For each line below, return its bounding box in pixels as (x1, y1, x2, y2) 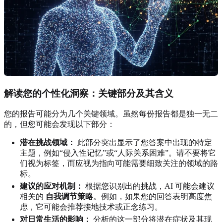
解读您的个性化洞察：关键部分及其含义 (4, 88, 173, 99)
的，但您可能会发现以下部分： (4, 120, 115, 129)
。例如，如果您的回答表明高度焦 (93, 192, 212, 201)
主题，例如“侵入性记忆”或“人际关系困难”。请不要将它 (20, 149, 216, 158)
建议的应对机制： (20, 182, 83, 191)
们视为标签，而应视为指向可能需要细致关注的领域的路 (20, 159, 218, 168)
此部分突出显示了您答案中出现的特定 (75, 138, 212, 147)
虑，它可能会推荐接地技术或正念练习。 (20, 203, 163, 212)
